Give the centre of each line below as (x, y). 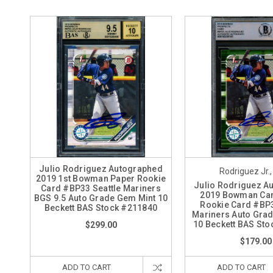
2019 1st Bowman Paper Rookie (101, 179)
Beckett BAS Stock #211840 (101, 208)
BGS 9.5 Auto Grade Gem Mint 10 (101, 198)
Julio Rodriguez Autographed (101, 169)
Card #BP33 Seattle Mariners (101, 188)
